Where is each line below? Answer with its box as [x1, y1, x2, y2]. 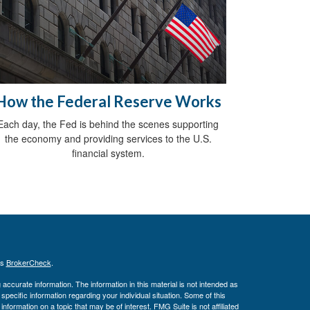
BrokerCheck [6, 256, 51, 268]
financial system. [71, 145, 145, 160]
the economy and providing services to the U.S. [4, 131, 212, 145]
